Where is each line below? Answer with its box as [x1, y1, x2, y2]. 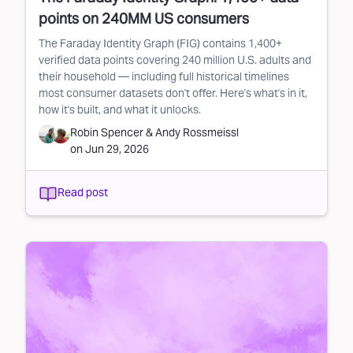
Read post [58, 185, 108, 200]
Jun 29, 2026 [85, 141, 149, 156]
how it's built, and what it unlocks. [39, 102, 201, 117]
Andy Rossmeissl [155, 124, 239, 139]
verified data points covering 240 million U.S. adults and [39, 52, 311, 67]
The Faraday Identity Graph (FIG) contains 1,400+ [39, 35, 282, 50]
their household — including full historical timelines [39, 69, 289, 84]
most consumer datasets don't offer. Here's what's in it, [39, 85, 307, 100]
